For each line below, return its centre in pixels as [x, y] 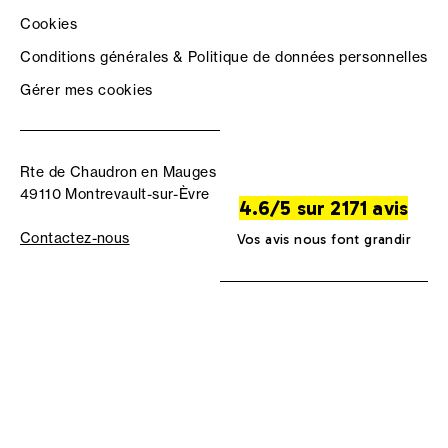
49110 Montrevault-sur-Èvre [115, 193]
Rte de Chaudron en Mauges [118, 171]
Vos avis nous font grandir [324, 239]
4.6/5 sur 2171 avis [324, 207]
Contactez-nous [75, 237]
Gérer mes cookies [86, 89]
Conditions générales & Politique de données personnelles [224, 56]
